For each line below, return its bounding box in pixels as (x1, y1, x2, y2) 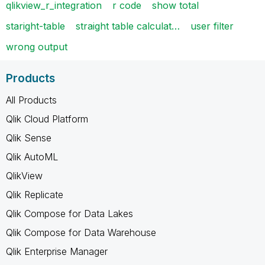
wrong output (6, 40, 67, 53)
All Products (6, 93, 57, 106)
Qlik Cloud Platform (6, 112, 88, 125)
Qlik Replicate (6, 188, 63, 201)
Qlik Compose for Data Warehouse (6, 226, 156, 238)
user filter (190, 20, 234, 32)
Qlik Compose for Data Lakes (6, 207, 133, 219)
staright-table (6, 20, 65, 32)
